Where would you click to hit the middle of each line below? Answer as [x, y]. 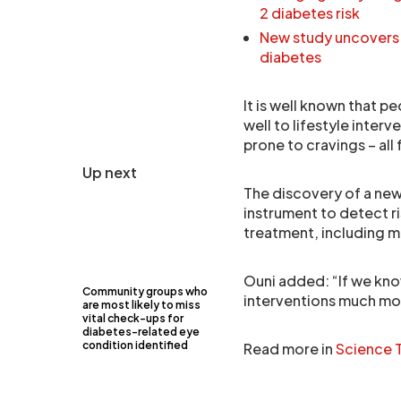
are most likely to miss [141, 305]
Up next [110, 172]
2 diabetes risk [310, 13]
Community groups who [145, 291]
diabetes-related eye [141, 332]
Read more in [290, 349]
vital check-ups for [133, 318]
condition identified [135, 345]
